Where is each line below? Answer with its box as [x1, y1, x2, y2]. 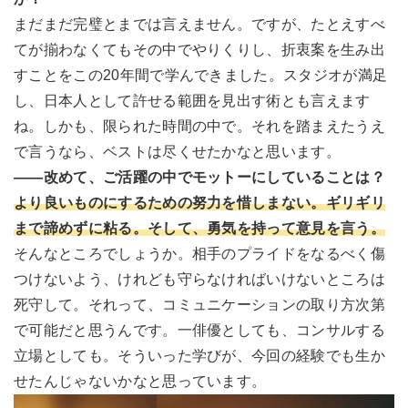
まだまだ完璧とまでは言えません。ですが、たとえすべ [14, 16, 386, 33]
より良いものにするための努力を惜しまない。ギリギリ [14, 195, 385, 211]
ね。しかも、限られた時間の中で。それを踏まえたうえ [14, 118, 386, 135]
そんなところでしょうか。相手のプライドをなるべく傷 [14, 246, 385, 262]
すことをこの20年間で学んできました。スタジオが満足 [14, 67, 388, 84]
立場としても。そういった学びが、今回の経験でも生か [14, 348, 386, 364]
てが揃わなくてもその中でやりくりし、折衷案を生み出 [14, 42, 385, 58]
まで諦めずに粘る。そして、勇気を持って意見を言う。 [14, 220, 386, 237]
